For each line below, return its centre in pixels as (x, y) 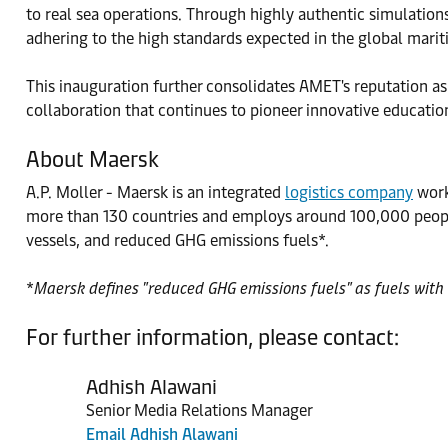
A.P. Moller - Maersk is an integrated (155, 192)
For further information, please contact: (212, 337)
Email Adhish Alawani (162, 434)
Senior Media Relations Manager (199, 410)
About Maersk (92, 159)
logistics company (349, 192)
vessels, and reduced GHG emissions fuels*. (177, 240)
